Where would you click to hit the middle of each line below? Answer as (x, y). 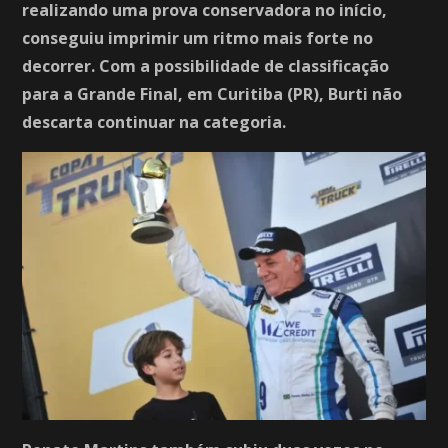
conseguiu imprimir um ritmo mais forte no (198, 38)
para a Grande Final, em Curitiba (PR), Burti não (212, 94)
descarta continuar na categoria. (154, 122)
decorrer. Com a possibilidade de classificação (206, 66)
